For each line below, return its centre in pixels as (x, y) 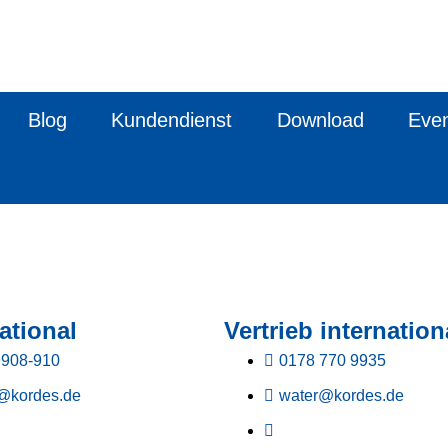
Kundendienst (172, 120)
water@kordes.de (341, 395)
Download (320, 120)
